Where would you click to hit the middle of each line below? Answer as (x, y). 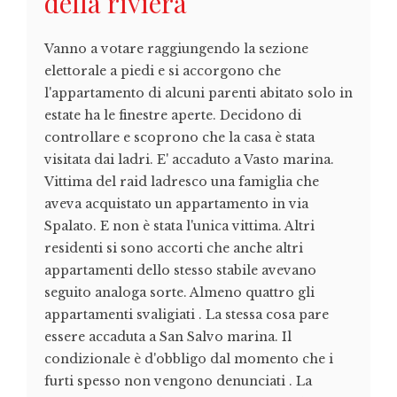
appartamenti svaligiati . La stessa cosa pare (187, 315)
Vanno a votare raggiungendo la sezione (176, 49)
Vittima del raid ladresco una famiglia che (182, 182)
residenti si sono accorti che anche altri (174, 249)
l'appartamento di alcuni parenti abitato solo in (198, 93)
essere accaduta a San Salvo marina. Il (168, 337)
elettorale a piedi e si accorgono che (163, 71)
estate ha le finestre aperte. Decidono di (173, 116)
